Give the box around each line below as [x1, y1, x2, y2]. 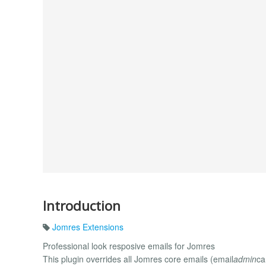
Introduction [43, 196, 121, 215]
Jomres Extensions [52, 221, 123, 233]
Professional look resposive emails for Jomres [43, 240, 215, 252]
